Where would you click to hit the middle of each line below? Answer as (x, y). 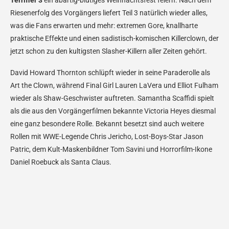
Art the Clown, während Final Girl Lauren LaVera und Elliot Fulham (114, 85)
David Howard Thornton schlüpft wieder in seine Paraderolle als (110, 73)
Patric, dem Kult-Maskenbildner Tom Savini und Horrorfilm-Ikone (111, 149)
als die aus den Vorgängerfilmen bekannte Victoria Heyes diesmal (113, 111)
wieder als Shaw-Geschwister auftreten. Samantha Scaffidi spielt (112, 98)
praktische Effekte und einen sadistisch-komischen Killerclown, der (114, 38)
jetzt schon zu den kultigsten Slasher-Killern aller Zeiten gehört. (109, 51)
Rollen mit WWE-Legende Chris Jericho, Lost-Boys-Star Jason (107, 136)
